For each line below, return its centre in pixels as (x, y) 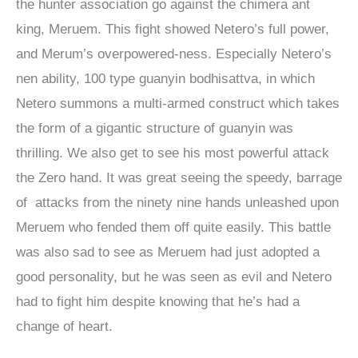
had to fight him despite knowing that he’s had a (158, 301)
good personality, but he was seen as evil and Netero (174, 276)
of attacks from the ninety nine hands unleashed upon (177, 202)
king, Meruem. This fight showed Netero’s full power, (173, 29)
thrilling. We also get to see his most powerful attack (173, 153)
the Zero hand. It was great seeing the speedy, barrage (179, 177)
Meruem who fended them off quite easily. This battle (173, 227)
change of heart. (64, 326)
